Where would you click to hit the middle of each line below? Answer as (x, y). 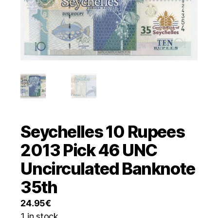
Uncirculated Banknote (108, 168)
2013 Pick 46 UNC (89, 150)
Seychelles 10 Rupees (103, 131)
